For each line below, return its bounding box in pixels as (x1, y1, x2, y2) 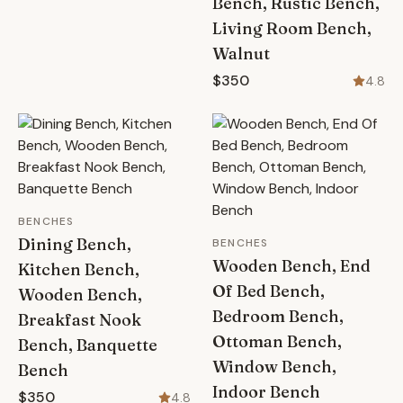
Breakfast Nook (18, 309, 141, 330)
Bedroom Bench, (212, 306, 344, 327)
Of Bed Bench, (212, 281, 325, 301)
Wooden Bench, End (212, 255, 371, 276)
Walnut (212, 43, 270, 64)
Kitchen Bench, (18, 259, 139, 280)
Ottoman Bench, (212, 331, 342, 352)
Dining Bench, (18, 234, 131, 255)
